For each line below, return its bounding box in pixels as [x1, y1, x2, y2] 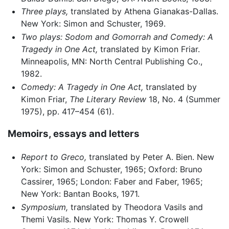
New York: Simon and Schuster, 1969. [20, 18, 166, 29]
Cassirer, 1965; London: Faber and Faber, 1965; [20, 176, 202, 187]
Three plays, [20, 6, 68, 17]
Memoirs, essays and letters [8, 128, 140, 140]
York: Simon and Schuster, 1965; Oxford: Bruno [20, 164, 202, 174]
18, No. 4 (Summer [146, 94, 220, 104]
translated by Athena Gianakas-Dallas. [67, 6, 218, 17]
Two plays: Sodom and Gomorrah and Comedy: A [20, 31, 213, 42]
